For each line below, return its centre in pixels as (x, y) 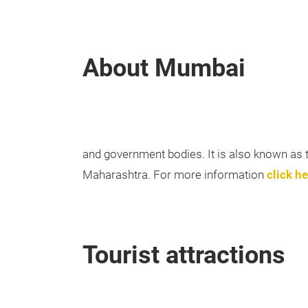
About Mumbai (164, 68)
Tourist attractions (184, 255)
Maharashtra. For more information (173, 175)
